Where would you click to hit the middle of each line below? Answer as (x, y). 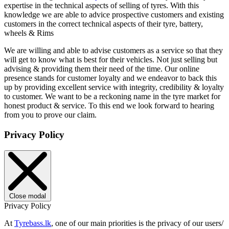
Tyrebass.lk (33, 223)
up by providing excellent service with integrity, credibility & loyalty (114, 87)
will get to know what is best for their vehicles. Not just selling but (111, 60)
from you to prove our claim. (50, 115)
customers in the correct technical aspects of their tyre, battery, (104, 24)
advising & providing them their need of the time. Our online (102, 69)
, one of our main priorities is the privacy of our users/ (137, 223)
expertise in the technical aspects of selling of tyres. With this (101, 6)
